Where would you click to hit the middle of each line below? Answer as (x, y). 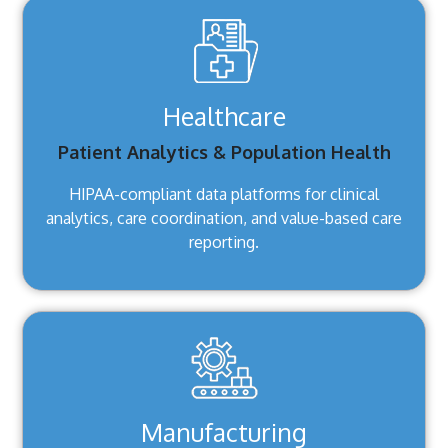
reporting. (224, 242)
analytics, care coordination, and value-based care (224, 218)
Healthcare (224, 116)
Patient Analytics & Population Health (224, 152)
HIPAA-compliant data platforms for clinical (224, 194)
